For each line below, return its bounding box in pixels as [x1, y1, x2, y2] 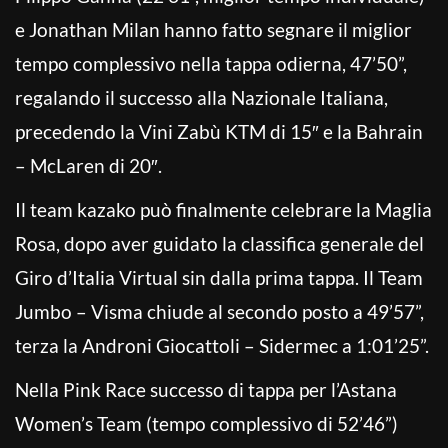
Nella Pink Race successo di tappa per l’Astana [15, 377, 397, 401]
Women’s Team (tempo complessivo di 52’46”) [15, 411, 398, 435]
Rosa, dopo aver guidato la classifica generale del [15, 231, 424, 255]
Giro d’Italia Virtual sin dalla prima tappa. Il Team [15, 265, 423, 289]
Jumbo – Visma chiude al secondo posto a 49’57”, [15, 299, 424, 323]
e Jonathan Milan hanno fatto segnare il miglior [15, 17, 412, 41]
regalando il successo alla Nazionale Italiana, [15, 85, 388, 109]
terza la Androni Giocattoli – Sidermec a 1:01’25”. [15, 333, 429, 357]
